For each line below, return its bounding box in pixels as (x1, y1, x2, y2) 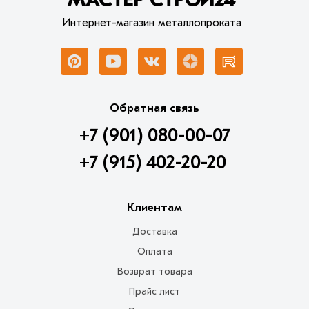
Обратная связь (110, 101, 199, 114)
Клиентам (127, 200, 182, 214)
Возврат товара (117, 265, 192, 277)
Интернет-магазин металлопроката (61, 16, 241, 29)
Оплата (137, 245, 172, 257)
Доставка (132, 225, 177, 237)
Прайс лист (129, 285, 180, 297)
